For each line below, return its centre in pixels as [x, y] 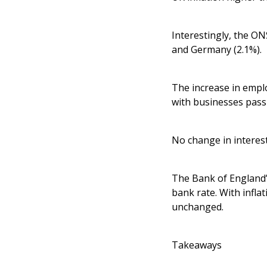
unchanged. [198, 207]
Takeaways [197, 245]
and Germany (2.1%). [217, 50]
